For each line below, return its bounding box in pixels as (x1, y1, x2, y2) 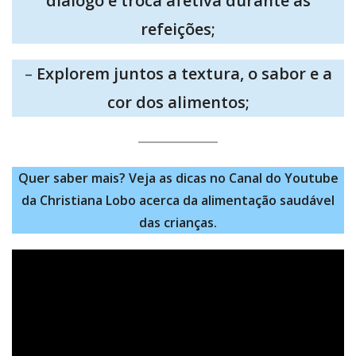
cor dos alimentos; (106, 91, 250, 113)
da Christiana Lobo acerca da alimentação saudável (21, 191, 335, 209)
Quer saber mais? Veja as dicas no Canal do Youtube (17, 168, 339, 187)
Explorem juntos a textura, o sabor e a (36, 62, 332, 84)
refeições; (141, 17, 215, 40)
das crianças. (139, 213, 217, 231)
